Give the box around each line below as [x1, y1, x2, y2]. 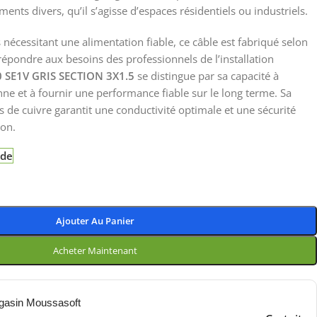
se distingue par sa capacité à [134, 69, 279, 83]
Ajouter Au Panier [56, 214, 134, 227]
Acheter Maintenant [53, 244, 137, 257]
